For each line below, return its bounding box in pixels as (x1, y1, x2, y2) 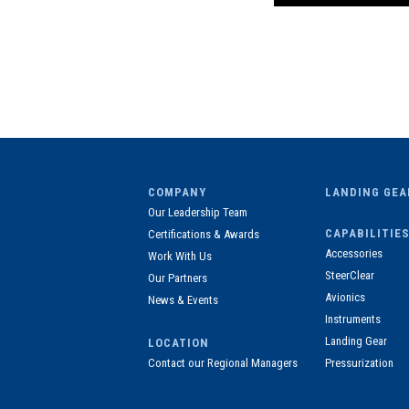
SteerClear (325, 267, 374, 282)
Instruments (325, 311, 381, 326)
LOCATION (148, 335, 209, 350)
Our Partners (148, 270, 207, 285)
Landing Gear (325, 333, 387, 348)
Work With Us (148, 248, 212, 263)
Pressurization (325, 355, 393, 370)
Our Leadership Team (148, 204, 247, 219)
